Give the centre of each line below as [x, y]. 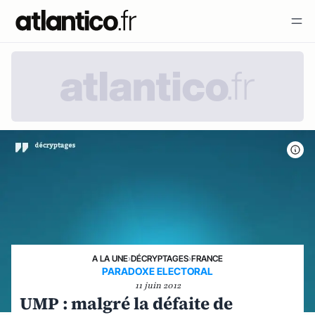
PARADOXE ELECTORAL [157, 271]
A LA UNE [110, 258]
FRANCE [207, 258]
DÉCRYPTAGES [160, 258]
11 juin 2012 [157, 285]
